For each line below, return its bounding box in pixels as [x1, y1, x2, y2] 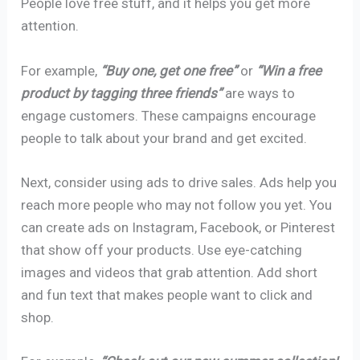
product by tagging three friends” [21, 84, 223, 101]
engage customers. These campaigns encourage [21, 107, 317, 124]
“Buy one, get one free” [100, 62, 238, 79]
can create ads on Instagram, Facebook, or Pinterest [21, 219, 336, 235]
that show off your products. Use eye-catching [21, 241, 303, 258]
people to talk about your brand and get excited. [21, 129, 308, 146]
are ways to [222, 84, 296, 101]
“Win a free [256, 62, 322, 79]
